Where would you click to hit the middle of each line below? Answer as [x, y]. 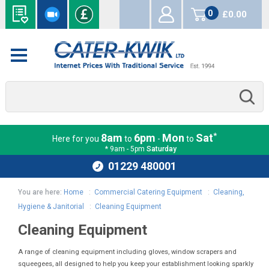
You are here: [40, 192]
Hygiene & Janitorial [51, 207]
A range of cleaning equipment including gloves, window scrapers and [128, 252]
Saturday [161, 149]
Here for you [77, 139]
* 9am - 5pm [125, 149]
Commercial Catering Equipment [149, 192]
